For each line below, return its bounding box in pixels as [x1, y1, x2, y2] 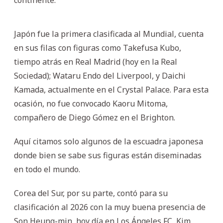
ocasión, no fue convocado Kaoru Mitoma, [14, 98, 168, 109]
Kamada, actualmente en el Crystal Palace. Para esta [14, 84, 209, 95]
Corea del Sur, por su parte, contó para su [14, 187, 168, 199]
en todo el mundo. [14, 163, 80, 175]
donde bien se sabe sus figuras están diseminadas [14, 149, 202, 161]
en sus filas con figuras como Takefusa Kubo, [14, 42, 181, 53]
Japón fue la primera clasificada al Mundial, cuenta [14, 28, 204, 39]
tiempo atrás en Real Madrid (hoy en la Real [14, 56, 177, 67]
